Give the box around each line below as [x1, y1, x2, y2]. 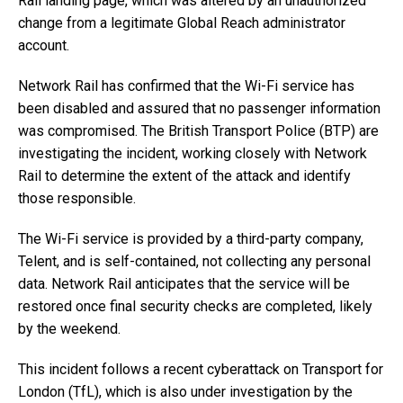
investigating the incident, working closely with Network [18, 145, 367, 163]
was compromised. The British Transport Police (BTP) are [18, 122, 379, 140]
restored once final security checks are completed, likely [18, 298, 372, 316]
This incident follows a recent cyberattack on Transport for [18, 361, 383, 379]
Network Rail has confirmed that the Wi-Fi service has [18, 77, 354, 95]
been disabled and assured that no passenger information [18, 100, 381, 118]
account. [18, 37, 69, 55]
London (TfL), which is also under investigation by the [18, 383, 353, 401]
